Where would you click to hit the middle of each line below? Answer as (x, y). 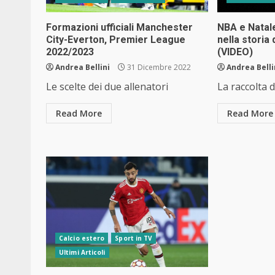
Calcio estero (82, 238)
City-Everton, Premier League (116, 39)
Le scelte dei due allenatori (107, 86)
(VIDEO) (235, 52)
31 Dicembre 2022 (158, 67)
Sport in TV (134, 238)
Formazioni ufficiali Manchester (119, 27)
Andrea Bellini (83, 67)
